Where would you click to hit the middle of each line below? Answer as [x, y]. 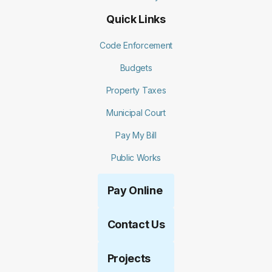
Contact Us [136, 224]
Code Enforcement [136, 45]
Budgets [136, 68]
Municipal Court [136, 113]
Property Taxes [136, 90]
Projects [129, 258]
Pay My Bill [136, 135]
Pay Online [135, 190]
